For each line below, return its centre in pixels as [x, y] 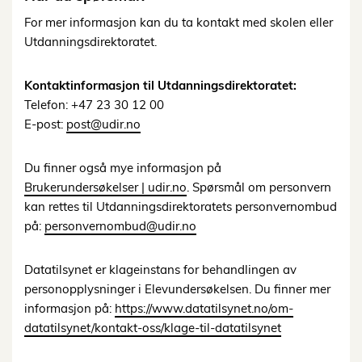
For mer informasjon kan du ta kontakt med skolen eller [179, 23]
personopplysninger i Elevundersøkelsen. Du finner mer [177, 289]
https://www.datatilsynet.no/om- [204, 309]
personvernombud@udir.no [120, 226]
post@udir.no [103, 124]
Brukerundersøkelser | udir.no [105, 187]
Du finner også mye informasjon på [123, 168]
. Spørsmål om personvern [259, 187]
